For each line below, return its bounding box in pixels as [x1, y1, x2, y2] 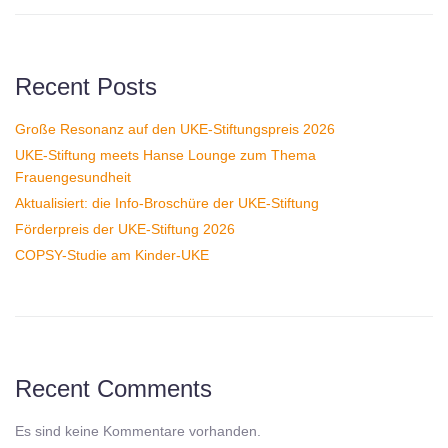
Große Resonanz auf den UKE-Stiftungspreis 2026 [15, 121, 335, 138]
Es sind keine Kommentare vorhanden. [15, 423, 261, 440]
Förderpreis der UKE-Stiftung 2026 [15, 221, 235, 238]
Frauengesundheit [15, 169, 131, 186]
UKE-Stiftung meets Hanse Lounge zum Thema [15, 147, 316, 164]
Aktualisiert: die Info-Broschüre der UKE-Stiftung [15, 195, 319, 212]
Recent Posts [15, 73, 157, 101]
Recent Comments [15, 375, 212, 403]
